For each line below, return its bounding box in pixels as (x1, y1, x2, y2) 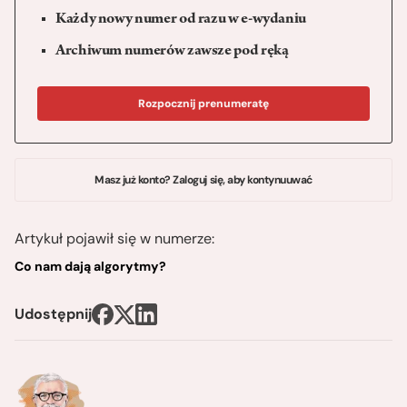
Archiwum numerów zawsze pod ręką (55, 44, 289, 61)
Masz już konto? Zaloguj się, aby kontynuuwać (94, 173, 313, 188)
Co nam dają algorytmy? (15, 258, 166, 275)
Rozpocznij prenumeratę (138, 96, 269, 112)
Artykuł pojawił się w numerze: (15, 229, 214, 249)
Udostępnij (15, 304, 92, 324)
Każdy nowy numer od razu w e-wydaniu (55, 12, 307, 29)
